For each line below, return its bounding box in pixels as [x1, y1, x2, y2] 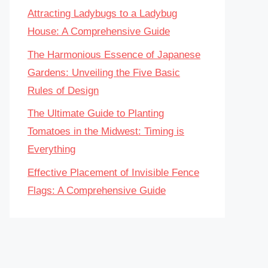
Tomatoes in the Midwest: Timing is [28, 126, 184, 137]
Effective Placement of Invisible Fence [28, 166, 199, 178]
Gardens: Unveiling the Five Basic [28, 66, 180, 78]
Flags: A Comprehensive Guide [28, 184, 166, 196]
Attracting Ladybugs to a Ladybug [28, 8, 177, 19]
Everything [28, 144, 75, 155]
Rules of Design [28, 84, 99, 96]
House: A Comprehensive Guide [28, 26, 170, 37]
